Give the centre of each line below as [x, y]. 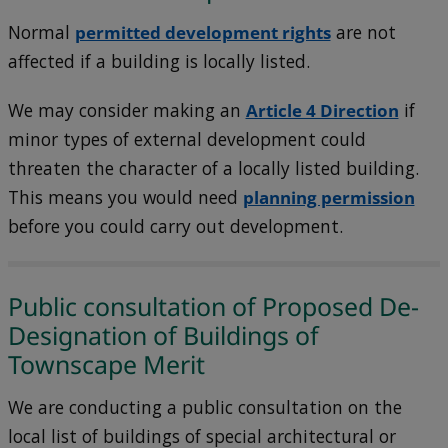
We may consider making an [126, 110]
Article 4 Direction [322, 110]
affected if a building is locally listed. [158, 61]
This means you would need [125, 197]
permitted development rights [202, 32]
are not [363, 32]
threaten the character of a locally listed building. [213, 168]
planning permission [328, 197]
